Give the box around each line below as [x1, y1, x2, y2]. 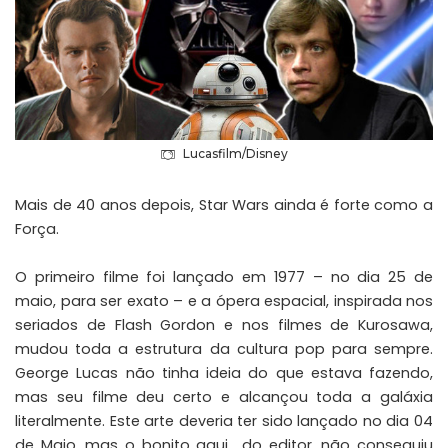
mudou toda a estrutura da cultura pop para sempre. [15, 339, 433, 360]
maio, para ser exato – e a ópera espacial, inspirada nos [15, 291, 433, 312]
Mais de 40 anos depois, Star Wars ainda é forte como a [15, 195, 433, 216]
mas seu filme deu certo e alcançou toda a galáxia [15, 387, 433, 408]
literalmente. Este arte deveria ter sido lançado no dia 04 [15, 411, 433, 432]
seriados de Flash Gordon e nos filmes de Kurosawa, [15, 315, 433, 336]
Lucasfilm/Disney [183, 146, 288, 162]
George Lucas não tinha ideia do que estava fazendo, [15, 363, 433, 384]
